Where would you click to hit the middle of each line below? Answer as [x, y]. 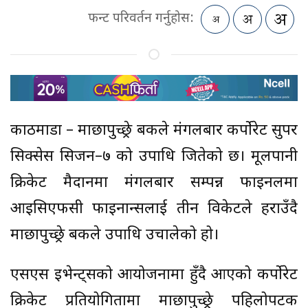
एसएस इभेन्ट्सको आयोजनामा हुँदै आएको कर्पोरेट [154, 276]
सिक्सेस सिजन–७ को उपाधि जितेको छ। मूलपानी [154, 157]
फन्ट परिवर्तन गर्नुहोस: [141, 19]
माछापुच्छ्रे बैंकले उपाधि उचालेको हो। [114, 236]
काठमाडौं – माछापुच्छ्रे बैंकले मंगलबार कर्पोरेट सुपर [154, 131]
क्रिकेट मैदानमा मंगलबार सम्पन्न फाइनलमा [154, 184]
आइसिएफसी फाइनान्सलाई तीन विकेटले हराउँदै [154, 210]
